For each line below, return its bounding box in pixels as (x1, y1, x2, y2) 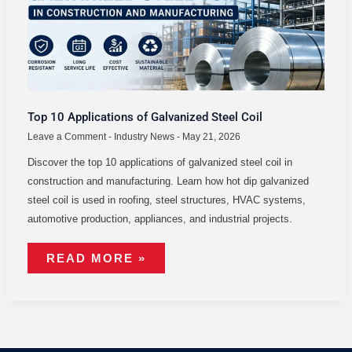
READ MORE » (46, 251, 146, 265)
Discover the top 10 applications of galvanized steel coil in (27, 156, 292, 168)
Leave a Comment (27, 130, 106, 142)
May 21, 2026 (181, 130, 240, 142)
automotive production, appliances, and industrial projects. (27, 212, 292, 225)
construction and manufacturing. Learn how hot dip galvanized (27, 174, 309, 187)
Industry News (113, 130, 174, 142)
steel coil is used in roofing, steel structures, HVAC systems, (27, 193, 306, 206)
